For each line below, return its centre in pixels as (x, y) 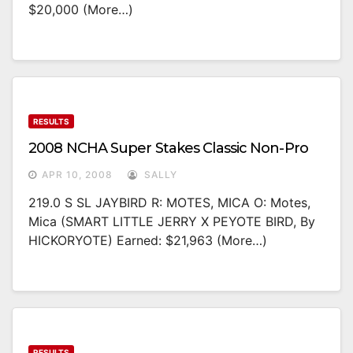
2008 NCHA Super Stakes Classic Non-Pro (168, 149)
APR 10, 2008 (77, 175)
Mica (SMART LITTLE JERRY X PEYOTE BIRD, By (172, 222)
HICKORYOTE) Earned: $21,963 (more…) (148, 241)
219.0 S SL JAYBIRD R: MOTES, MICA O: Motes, (169, 203)
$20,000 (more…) (81, 10)
